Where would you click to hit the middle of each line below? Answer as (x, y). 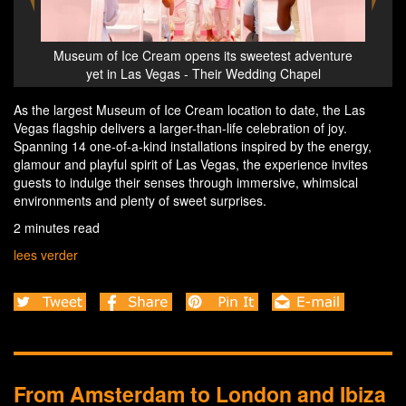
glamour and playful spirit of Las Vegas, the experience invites (191, 164)
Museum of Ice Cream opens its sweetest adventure (251, 55)
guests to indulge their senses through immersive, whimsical (186, 182)
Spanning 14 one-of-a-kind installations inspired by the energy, (193, 145)
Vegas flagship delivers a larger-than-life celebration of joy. (180, 127)
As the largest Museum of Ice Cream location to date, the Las (189, 109)
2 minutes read (57, 227)
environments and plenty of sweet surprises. (140, 200)
